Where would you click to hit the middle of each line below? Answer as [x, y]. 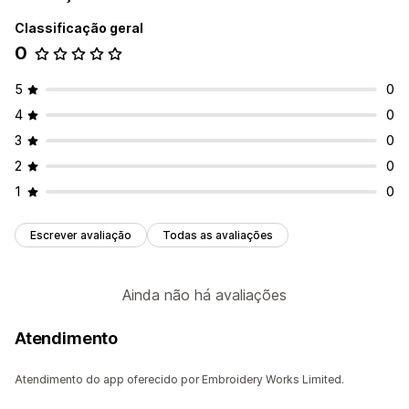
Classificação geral [79, 28]
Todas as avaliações [218, 236]
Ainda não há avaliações [204, 295]
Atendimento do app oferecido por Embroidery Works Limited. [179, 380]
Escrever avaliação [81, 236]
